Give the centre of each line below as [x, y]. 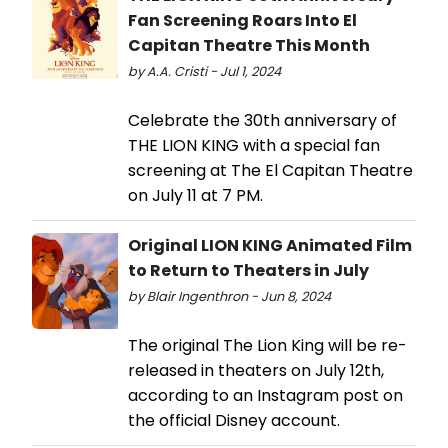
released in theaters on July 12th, [256, 371]
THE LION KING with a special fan [254, 146]
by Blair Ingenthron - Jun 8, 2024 [229, 297]
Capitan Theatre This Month [249, 46]
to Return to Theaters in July [248, 271]
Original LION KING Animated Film [270, 246]
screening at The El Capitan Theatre [270, 171]
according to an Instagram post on [265, 396]
